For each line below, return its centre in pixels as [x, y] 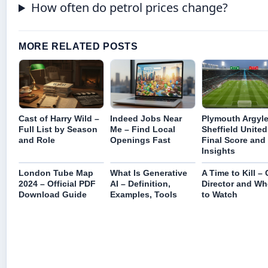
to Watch [219, 194]
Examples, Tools [143, 194]
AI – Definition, [140, 183]
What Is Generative [148, 173]
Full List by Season [58, 129]
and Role [37, 140]
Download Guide [53, 194]
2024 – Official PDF [57, 183]
